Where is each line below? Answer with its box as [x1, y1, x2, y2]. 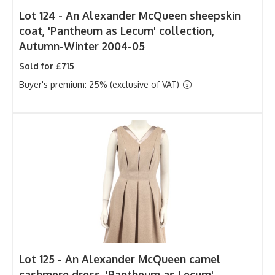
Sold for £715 [19, 60, 74, 71]
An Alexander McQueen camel [65, 252, 221, 266]
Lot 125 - [19, 252, 65, 266]
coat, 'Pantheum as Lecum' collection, [19, 23, 214, 37]
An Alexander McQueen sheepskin [66, 8, 241, 22]
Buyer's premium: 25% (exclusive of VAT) [19, 79, 182, 90]
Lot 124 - [19, 8, 66, 22]
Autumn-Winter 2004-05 [19, 39, 145, 53]
